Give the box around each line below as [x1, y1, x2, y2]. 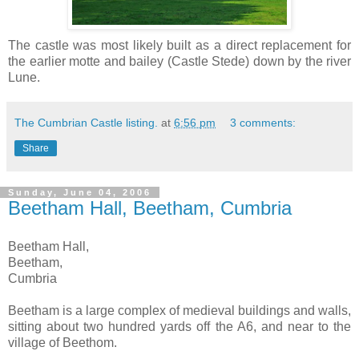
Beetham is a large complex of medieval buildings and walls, [8, 303, 351, 317]
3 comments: [230, 115, 296, 129]
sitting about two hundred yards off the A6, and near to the [8, 319, 351, 333]
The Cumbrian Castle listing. [14, 115, 158, 129]
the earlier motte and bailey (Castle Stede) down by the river [8, 54, 351, 68]
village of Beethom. [8, 335, 117, 349]
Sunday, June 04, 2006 [8, 187, 151, 197]
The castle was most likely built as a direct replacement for [8, 38, 351, 52]
